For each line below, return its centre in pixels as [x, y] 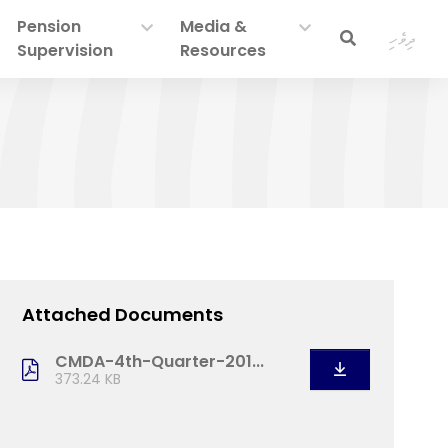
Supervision [64, 50]
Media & [214, 26]
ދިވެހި [402, 38]
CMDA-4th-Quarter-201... [159, 362]
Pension [48, 26]
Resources [223, 50]
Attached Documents [122, 314]
